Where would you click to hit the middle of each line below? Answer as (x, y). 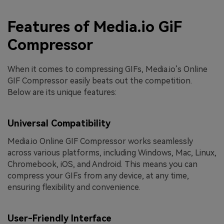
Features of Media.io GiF (95, 27)
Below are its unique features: (62, 92)
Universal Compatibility (59, 123)
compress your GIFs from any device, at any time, (98, 176)
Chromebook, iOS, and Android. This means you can (102, 164)
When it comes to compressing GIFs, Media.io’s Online (107, 69)
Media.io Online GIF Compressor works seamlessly (100, 141)
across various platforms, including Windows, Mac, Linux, (112, 153)
